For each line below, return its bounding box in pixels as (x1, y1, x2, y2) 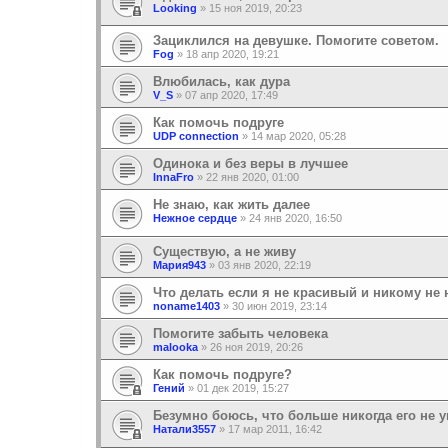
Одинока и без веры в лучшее (153, 156, 348, 172)
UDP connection (153, 130, 239, 143)
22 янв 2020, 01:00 (206, 171, 299, 184)
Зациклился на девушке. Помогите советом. (153, 33, 439, 49)
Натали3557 (153, 422, 216, 435)
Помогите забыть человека (153, 325, 328, 341)
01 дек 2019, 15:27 (197, 381, 289, 394)
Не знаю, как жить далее (153, 197, 310, 213)
